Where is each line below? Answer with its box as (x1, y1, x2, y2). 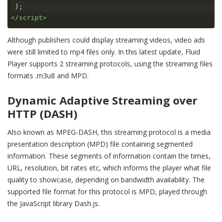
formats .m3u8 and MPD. (7, 71, 89, 81)
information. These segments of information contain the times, (7, 151, 211, 161)
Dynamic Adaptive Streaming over (7, 93, 197, 108)
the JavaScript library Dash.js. (7, 199, 100, 209)
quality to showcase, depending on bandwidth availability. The (7, 175, 205, 185)
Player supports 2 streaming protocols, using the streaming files (7, 59, 213, 69)
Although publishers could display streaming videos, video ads (7, 35, 205, 45)
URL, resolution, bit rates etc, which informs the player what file (7, 163, 211, 173)
